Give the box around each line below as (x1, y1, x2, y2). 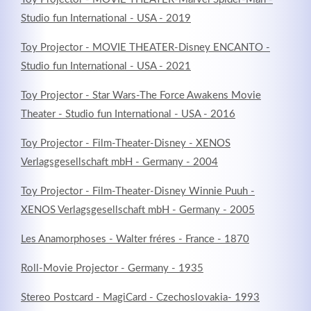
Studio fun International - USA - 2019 (21, 13, 191, 24)
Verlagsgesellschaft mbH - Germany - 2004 (21, 157, 218, 168)
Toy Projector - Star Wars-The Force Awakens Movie (21, 90, 261, 101)
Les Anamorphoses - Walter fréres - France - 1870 (21, 234, 249, 245)
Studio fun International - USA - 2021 (21, 61, 191, 72)
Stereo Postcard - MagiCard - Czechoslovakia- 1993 (21, 292, 260, 303)
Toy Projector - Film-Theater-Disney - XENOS (21, 138, 230, 149)
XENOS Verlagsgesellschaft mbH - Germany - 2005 (21, 205, 255, 216)
